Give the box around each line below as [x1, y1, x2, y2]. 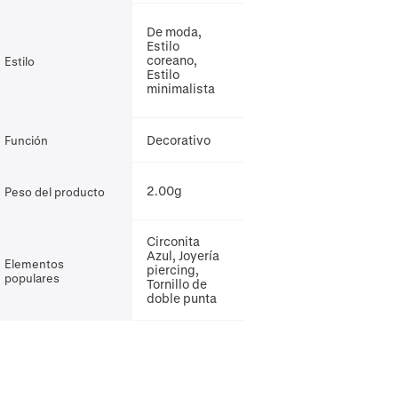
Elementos [4, 256, 64, 270]
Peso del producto [4, 184, 105, 198]
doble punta [146, 291, 217, 306]
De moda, [146, 24, 202, 39]
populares [4, 270, 60, 284]
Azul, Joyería [146, 248, 219, 263]
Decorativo [146, 131, 211, 147]
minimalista [146, 81, 215, 96]
